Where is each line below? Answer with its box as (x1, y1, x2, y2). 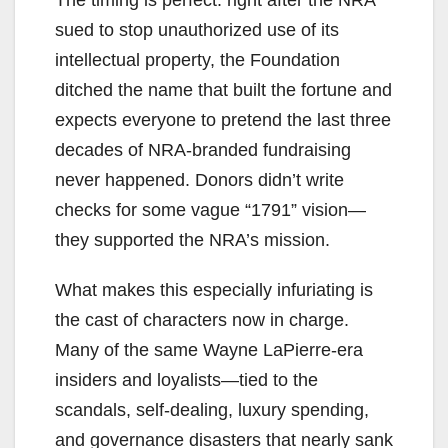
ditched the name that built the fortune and (55, 79, 392, 100)
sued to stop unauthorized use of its (55, 19, 339, 40)
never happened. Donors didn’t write (55, 169, 344, 190)
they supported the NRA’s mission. (55, 229, 330, 250)
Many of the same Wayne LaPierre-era (55, 339, 363, 360)
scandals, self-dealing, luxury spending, (55, 399, 369, 420)
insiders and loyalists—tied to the (55, 369, 318, 390)
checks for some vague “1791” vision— (55, 199, 366, 220)
